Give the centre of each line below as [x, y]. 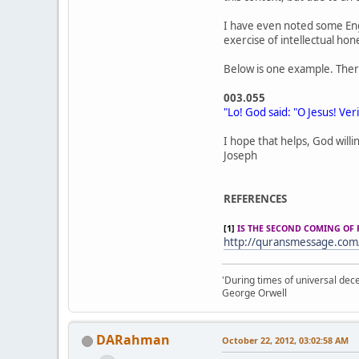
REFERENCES [255, 199]
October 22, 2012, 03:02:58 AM [285, 341]
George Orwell [254, 293]
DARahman [133, 340]
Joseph [240, 156]
